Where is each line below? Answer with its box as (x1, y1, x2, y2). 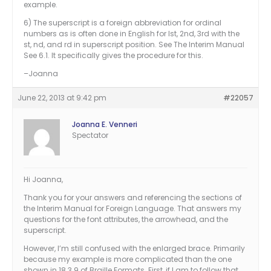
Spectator (72, 130, 108, 141)
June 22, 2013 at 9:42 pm (18, 93, 106, 103)
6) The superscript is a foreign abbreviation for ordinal (24, 18, 221, 28)
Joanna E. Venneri (72, 119, 137, 130)
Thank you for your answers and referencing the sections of (24, 192, 242, 203)
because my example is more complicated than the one (24, 254, 232, 265)
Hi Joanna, (24, 174, 63, 185)
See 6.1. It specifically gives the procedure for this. (24, 50, 203, 61)
